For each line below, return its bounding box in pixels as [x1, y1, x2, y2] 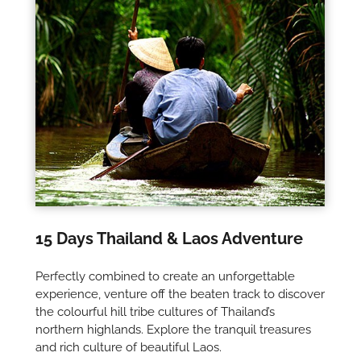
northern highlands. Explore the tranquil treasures [35, 322, 312, 338]
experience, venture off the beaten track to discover [35, 287, 326, 302]
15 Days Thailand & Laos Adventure [35, 229, 304, 249]
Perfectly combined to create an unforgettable [35, 269, 296, 284]
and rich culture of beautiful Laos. [35, 340, 222, 355]
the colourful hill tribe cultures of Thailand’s [35, 305, 276, 320]
